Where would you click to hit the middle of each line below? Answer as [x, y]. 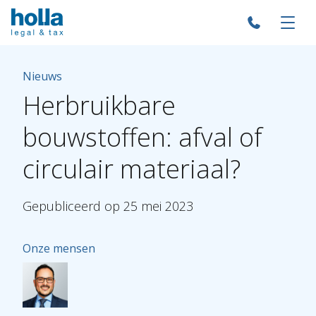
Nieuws [42, 76]
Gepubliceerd [62, 206]
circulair [68, 169]
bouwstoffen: [97, 137]
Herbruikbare [99, 105]
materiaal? [180, 169]
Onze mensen [59, 248]
